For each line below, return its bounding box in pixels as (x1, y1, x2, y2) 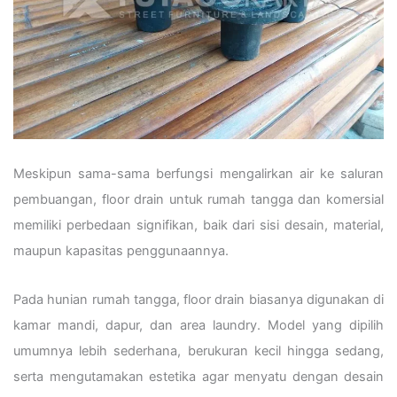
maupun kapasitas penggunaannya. (13, 243, 229, 260)
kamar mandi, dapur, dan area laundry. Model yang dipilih (13, 316, 384, 333)
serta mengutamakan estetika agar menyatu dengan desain (13, 368, 384, 385)
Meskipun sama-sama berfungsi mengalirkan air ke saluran (13, 166, 384, 183)
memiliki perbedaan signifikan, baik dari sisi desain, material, (13, 217, 384, 234)
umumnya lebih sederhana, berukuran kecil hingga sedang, (13, 342, 384, 359)
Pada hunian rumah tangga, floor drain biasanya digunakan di (13, 291, 384, 307)
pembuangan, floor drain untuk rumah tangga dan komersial (13, 191, 384, 208)
